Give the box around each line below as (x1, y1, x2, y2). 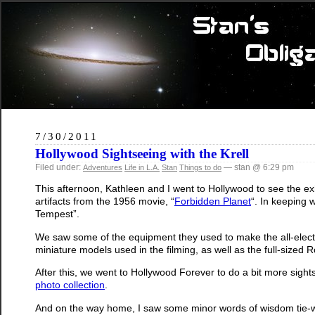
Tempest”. (35, 208, 79, 220)
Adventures (83, 163, 122, 172)
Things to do (179, 163, 221, 172)
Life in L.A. (124, 163, 160, 172)
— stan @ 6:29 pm (221, 162, 294, 172)
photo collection (35, 279, 105, 291)
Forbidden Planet (174, 195, 251, 207)
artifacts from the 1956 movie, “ (35, 195, 174, 207)
